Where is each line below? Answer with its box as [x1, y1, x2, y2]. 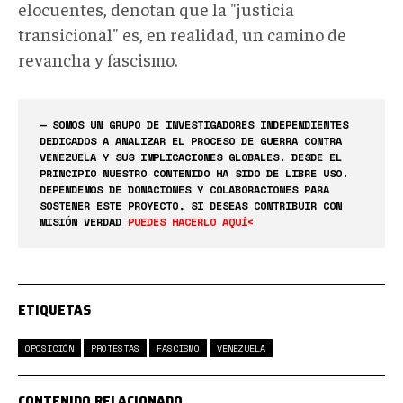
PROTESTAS [91, 341, 139, 355]
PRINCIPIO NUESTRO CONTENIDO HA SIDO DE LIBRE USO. [40, 166, 348, 182]
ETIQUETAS [18, 299, 91, 322]
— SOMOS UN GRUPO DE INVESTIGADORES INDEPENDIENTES [40, 117, 348, 133]
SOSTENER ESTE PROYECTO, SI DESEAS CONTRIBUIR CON [40, 198, 342, 214]
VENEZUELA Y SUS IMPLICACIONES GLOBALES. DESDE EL [40, 149, 342, 166]
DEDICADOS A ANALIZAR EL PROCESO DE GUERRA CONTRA [40, 133, 342, 149]
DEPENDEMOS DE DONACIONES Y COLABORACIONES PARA [40, 182, 329, 198]
